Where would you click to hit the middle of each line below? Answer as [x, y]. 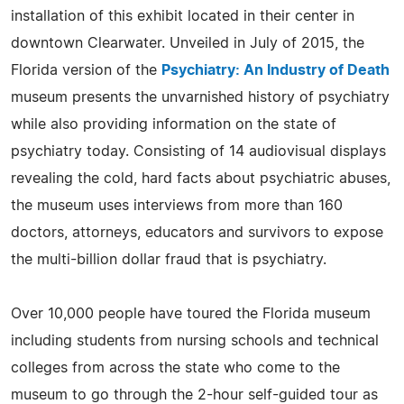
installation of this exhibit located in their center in [183, 17]
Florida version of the [86, 71]
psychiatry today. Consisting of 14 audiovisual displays [198, 152]
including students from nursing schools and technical [195, 341]
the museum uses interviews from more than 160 [177, 206]
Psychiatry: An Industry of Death [275, 71]
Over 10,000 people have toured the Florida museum [191, 314]
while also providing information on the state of [174, 125]
